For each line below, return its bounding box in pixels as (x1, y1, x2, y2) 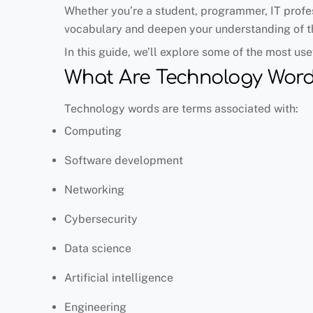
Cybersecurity (64, 212, 138, 226)
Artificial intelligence (64, 271, 173, 285)
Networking (64, 183, 124, 197)
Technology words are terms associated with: (64, 101, 298, 115)
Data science (64, 242, 131, 256)
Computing (64, 124, 122, 138)
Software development (64, 154, 183, 168)
